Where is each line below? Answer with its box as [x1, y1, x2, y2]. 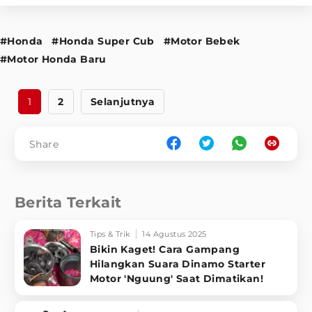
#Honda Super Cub [52, 35, 155, 48]
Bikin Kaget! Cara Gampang [90, 243, 240, 256]
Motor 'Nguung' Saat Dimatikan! [90, 272, 263, 286]
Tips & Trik [90, 229, 131, 240]
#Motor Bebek [163, 35, 240, 48]
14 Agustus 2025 [142, 229, 207, 240]
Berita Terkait [15, 194, 122, 212]
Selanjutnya [90, 95, 155, 109]
